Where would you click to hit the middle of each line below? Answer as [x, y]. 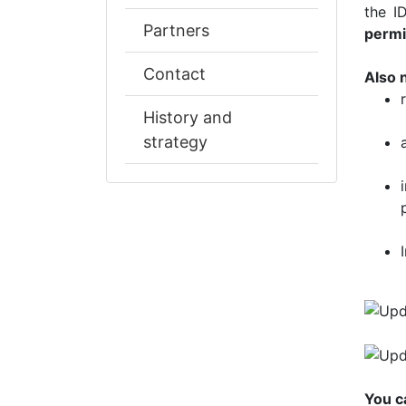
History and [188, 117]
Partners [176, 30]
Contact [174, 74]
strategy [175, 142]
